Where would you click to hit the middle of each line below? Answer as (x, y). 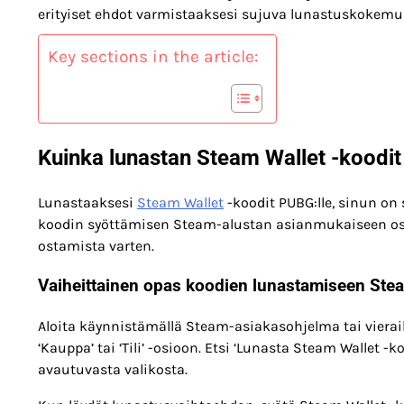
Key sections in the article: (153, 56)
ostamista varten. (96, 245)
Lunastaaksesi (87, 202)
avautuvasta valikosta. (113, 370)
